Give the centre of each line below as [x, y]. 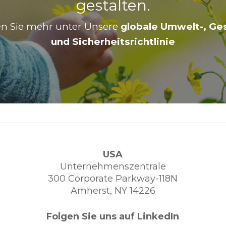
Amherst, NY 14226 [113, 190]
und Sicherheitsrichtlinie [113, 41]
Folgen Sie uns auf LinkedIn [113, 216]
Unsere [102, 26]
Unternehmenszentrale [113, 166]
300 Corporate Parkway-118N [113, 178]
